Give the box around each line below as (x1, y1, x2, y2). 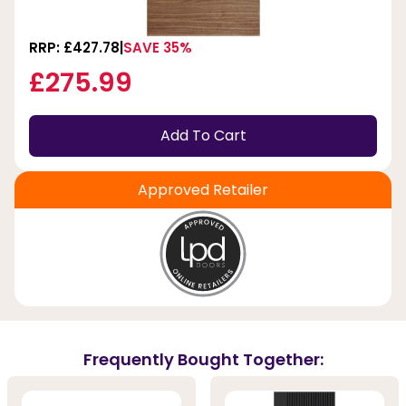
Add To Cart (159, 125, 246, 147)
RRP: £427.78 (29, 37, 120, 57)
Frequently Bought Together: (82, 347, 324, 371)
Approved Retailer (138, 179, 268, 200)
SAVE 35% (123, 37, 192, 57)
